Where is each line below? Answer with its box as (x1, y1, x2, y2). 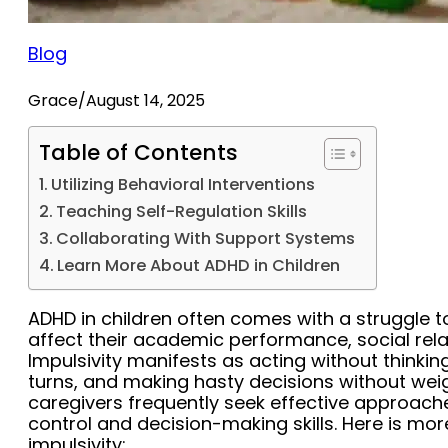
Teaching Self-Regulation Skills (56, 200, 308, 224)
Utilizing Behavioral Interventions (51, 173, 316, 197)
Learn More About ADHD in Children (57, 254, 341, 278)
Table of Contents (39, 137, 238, 169)
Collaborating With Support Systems (56, 227, 356, 251)
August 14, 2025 (86, 89, 205, 113)
